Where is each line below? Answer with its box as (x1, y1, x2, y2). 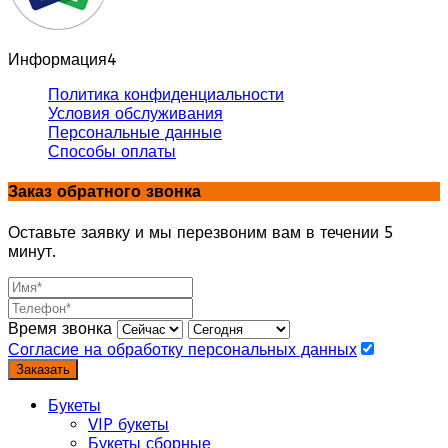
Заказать (16, 361, 70, 377)
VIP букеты (88, 414, 169, 434)
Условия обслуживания (48, 104, 223, 124)
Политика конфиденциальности (48, 85, 284, 105)
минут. (8, 241, 56, 261)
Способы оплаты (48, 142, 176, 162)
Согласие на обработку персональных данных (8, 339, 357, 359)
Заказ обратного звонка (8, 182, 201, 202)
